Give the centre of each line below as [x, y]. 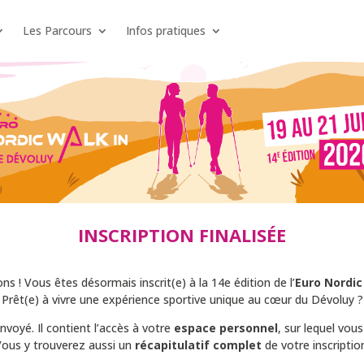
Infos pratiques [166, 30]
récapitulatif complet [198, 345]
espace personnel [225, 328]
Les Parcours [58, 30]
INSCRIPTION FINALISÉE [182, 234]
